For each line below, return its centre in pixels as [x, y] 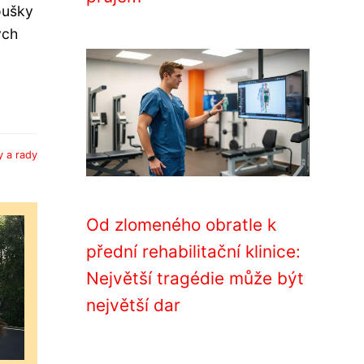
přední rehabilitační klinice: [193, 251]
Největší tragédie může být [195, 278]
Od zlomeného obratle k [181, 225]
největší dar [133, 305]
